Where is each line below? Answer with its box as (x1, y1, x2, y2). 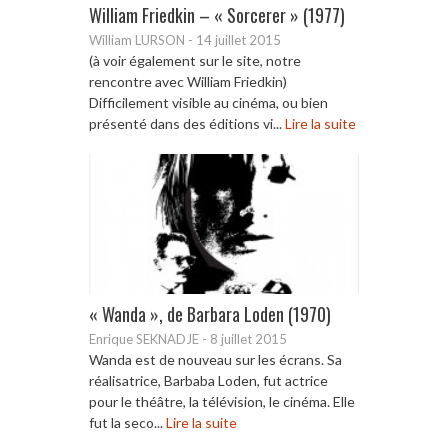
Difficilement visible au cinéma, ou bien (89, 93, 328, 111)
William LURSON (89, 31, 185, 48)
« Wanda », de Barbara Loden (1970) (89, 300, 331, 327)
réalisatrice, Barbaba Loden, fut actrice (89, 371, 328, 389)
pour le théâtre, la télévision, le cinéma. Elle (89, 392, 355, 410)
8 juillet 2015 (210, 330, 287, 347)
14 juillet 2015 (196, 31, 281, 48)
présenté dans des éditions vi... (89, 114, 285, 132)
